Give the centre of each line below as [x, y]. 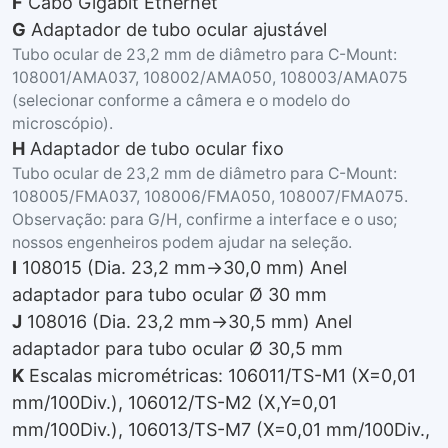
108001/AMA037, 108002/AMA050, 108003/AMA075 [210, 77]
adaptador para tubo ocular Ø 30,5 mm [177, 348]
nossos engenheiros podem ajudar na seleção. [182, 242]
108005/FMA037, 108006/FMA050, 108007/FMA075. [210, 196]
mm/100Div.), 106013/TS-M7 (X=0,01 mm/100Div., [221, 429]
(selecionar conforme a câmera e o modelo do [181, 100]
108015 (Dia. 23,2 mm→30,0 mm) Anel [182, 267]
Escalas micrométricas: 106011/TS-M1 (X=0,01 [220, 375]
